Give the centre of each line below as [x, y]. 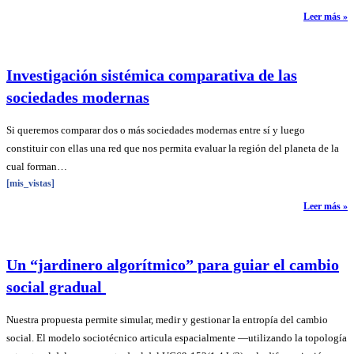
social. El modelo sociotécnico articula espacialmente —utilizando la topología [177, 338]
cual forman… [37, 167]
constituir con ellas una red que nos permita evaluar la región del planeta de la [173, 149]
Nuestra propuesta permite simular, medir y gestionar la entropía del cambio [167, 320]
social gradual [56, 286]
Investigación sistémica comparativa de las [152, 75]
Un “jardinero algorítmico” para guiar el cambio [173, 264]
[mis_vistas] [30, 184]
